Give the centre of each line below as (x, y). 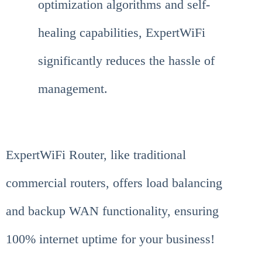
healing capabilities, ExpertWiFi (122, 33)
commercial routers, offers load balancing (114, 183)
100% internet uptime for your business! (110, 239)
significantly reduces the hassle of (126, 61)
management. (73, 89)
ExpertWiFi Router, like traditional (96, 155)
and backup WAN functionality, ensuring (112, 211)
